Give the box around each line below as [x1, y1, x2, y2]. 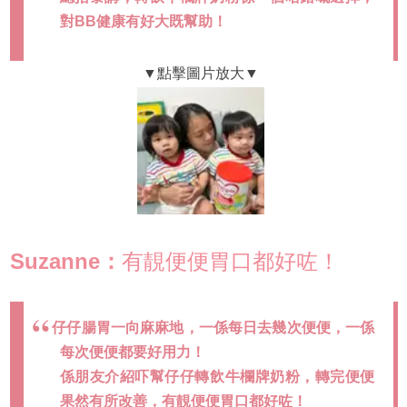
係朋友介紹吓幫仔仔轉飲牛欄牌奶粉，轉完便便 [59, 369, 375, 385]
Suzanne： [9, 249, 122, 274]
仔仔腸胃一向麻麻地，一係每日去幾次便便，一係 [52, 320, 375, 336]
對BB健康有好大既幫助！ [59, 14, 227, 30]
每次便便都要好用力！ [59, 344, 205, 361]
